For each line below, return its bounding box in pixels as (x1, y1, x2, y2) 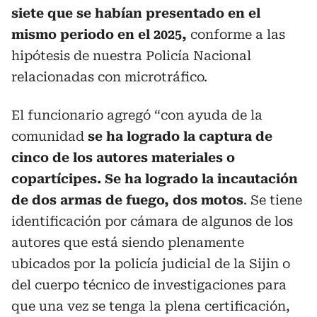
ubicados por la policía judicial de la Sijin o (11, 255, 290, 271)
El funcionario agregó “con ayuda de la (11, 107, 263, 122)
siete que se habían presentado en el (11, 5, 260, 21)
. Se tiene (243, 192, 302, 207)
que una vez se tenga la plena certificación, (11, 298, 290, 313)
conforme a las (187, 26, 285, 42)
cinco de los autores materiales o (11, 149, 235, 165)
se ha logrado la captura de (88, 128, 272, 144)
